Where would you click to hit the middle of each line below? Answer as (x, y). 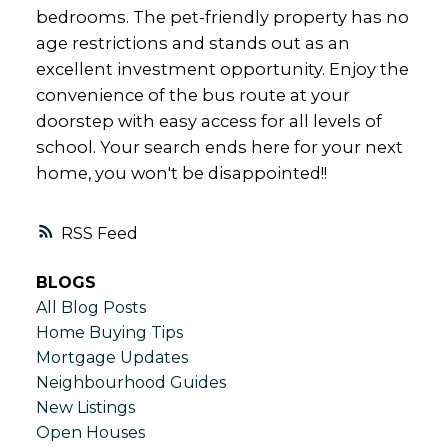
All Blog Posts (90, 308)
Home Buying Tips (109, 333)
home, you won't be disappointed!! (181, 172)
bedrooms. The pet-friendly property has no (222, 16)
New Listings (85, 408)
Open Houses (90, 433)
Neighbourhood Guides (130, 383)
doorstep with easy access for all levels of (208, 120)
